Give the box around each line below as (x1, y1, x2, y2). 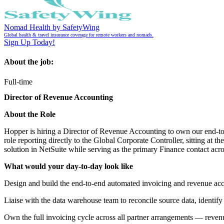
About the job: (4, 57, 53, 66)
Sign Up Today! (4, 38, 55, 47)
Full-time (4, 77, 32, 86)
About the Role (4, 110, 55, 118)
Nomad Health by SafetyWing (4, 23, 99, 32)
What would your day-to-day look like (4, 162, 133, 170)
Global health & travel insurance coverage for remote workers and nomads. (4, 32, 153, 38)
